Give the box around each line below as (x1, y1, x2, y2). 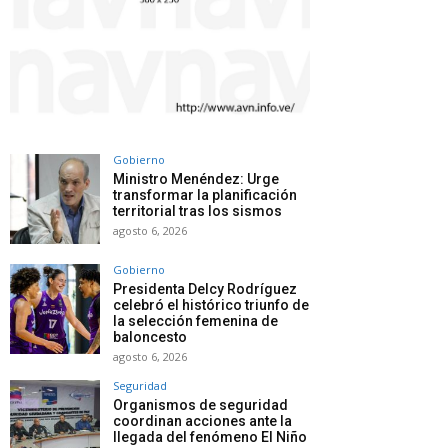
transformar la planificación (113, 186, 297, 203)
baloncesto (113, 328, 187, 345)
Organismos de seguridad (113, 396, 288, 413)
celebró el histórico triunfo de (113, 296, 309, 313)
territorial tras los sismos (113, 202, 282, 219)
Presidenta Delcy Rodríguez (113, 280, 297, 297)
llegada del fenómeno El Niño (113, 428, 307, 445)
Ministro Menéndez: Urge (113, 170, 279, 187)
